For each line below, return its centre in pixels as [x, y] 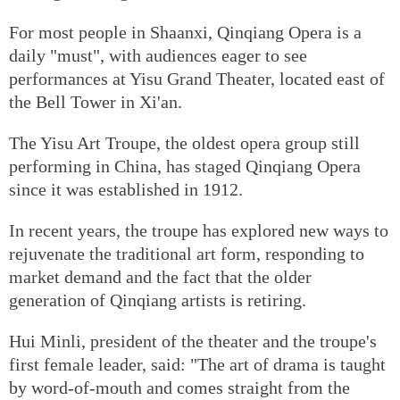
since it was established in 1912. [126, 189]
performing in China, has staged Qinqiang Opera [185, 166]
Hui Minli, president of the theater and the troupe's [193, 341]
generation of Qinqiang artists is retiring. [158, 300]
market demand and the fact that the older [160, 276]
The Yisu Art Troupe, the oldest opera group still [184, 142]
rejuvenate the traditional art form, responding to [187, 253]
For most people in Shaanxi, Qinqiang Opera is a [185, 32]
